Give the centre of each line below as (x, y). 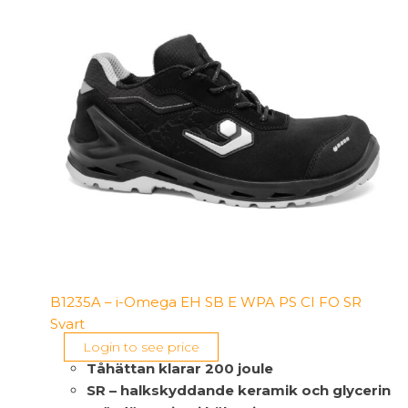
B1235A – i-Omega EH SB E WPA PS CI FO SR (206, 302)
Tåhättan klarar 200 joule (180, 369)
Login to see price (141, 347)
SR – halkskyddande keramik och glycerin (239, 391)
